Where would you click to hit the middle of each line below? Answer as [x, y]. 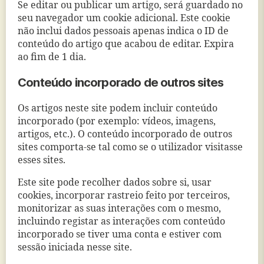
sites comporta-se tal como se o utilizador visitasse [130, 147]
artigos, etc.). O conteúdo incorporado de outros [125, 134]
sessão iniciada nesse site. [75, 247]
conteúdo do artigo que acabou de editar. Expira [126, 44]
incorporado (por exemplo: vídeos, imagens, [117, 121]
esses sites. [42, 160]
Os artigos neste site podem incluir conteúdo [118, 108]
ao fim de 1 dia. [52, 57]
